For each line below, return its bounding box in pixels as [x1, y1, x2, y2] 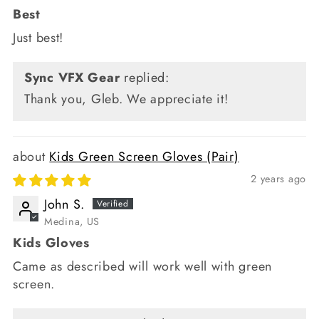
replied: [120, 68, 169, 88]
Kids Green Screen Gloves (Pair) [49, 147, 239, 167]
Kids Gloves [13, 233, 90, 252]
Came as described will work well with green [13, 256, 272, 276]
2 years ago [251, 172, 306, 187]
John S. [44, 195, 85, 214]
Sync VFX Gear [24, 68, 120, 88]
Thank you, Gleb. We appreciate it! [24, 90, 229, 109]
